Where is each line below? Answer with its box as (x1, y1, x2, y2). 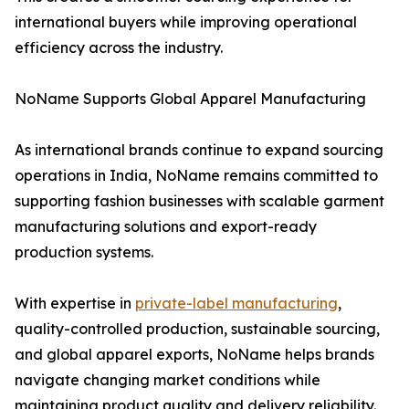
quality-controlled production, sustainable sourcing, (15, 320, 380, 339)
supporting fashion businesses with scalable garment (15, 192, 384, 211)
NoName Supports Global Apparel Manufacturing (15, 89, 366, 109)
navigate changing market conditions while (15, 371, 320, 390)
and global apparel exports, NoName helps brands (15, 345, 374, 364)
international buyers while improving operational (15, 13, 357, 32)
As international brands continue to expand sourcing (15, 141, 383, 160)
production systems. (15, 243, 153, 262)
